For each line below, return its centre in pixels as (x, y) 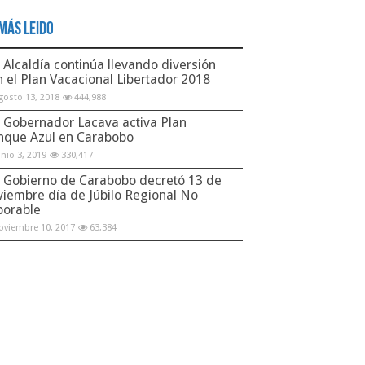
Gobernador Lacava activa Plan (95, 122)
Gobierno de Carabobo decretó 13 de (112, 180)
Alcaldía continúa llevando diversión (110, 64)
